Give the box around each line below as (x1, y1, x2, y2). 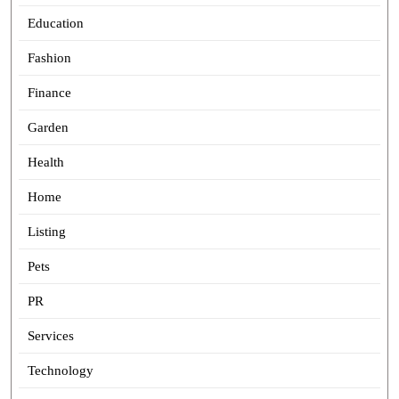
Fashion (27, 51, 71, 65)
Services (27, 329, 74, 343)
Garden (27, 120, 69, 134)
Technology (27, 363, 94, 378)
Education (27, 16, 84, 30)
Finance (27, 85, 71, 100)
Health (27, 155, 64, 169)
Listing (27, 224, 66, 239)
